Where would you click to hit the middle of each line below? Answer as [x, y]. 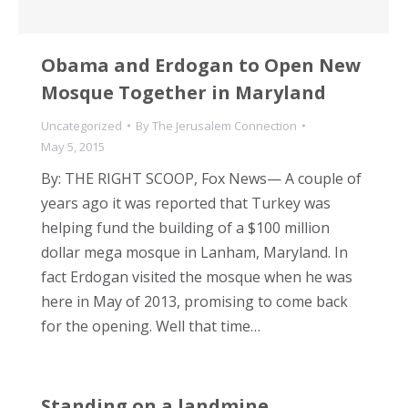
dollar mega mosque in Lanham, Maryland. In [194, 252]
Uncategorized [82, 125]
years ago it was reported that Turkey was [186, 203]
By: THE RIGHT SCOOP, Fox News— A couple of [201, 178]
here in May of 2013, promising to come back [194, 301]
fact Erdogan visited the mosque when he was [197, 276]
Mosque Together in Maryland [184, 92]
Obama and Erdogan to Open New [201, 65]
